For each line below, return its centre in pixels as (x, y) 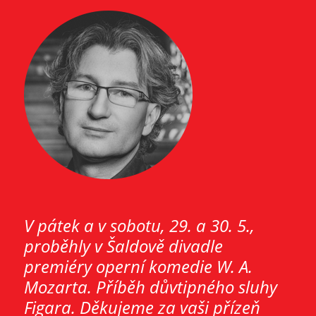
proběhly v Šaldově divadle (124, 246)
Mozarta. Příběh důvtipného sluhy (151, 287)
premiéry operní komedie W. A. (139, 267)
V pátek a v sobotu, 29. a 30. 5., (140, 226)
